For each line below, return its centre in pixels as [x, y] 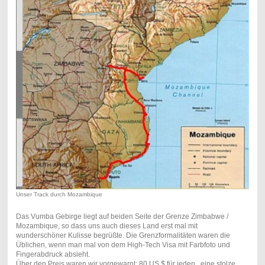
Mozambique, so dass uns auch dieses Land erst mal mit [106, 226]
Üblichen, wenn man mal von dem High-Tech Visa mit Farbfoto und [123, 245]
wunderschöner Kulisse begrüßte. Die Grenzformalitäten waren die [123, 236]
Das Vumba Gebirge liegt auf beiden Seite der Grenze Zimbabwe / [122, 217]
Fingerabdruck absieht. [53, 255]
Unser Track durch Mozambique [59, 195]
